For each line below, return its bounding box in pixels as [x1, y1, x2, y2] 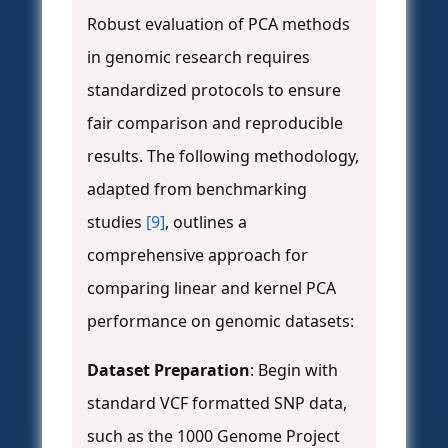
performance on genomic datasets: [87, 310, 354, 333]
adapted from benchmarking [87, 178, 307, 201]
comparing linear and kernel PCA [87, 277, 336, 300]
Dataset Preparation [87, 359, 250, 382]
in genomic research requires [87, 46, 310, 69]
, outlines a [165, 211, 247, 234]
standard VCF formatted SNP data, [87, 392, 347, 415]
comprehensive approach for [87, 244, 308, 267]
